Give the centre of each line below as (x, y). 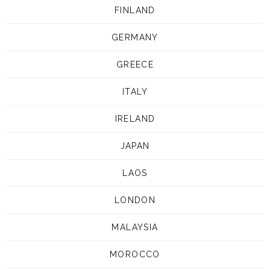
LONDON (135, 200)
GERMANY (135, 37)
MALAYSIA (135, 227)
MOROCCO (135, 254)
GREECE (135, 64)
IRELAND (135, 118)
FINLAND (135, 10)
